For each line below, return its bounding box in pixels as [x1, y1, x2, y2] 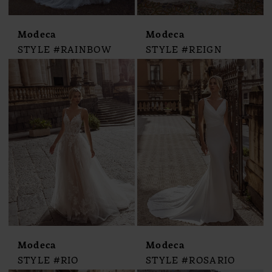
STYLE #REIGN [146, 42, 222, 56]
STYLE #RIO [17, 253, 79, 267]
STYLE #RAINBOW [17, 42, 112, 56]
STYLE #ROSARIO [146, 253, 236, 267]
